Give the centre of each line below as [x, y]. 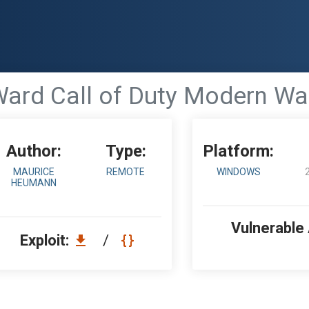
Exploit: [46, 240]
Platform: [239, 151]
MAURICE [33, 172]
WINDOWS [238, 172]
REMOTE [126, 172]
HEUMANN [33, 183]
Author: [33, 151]
